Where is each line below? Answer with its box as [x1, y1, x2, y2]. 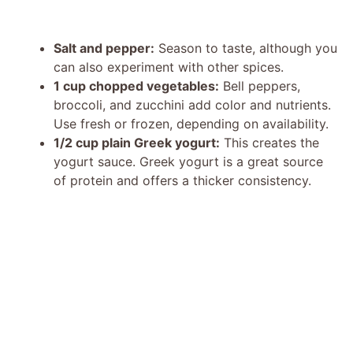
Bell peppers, [219, 77, 300, 94]
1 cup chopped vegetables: [54, 77, 219, 94]
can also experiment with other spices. [54, 58, 284, 75]
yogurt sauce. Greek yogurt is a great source [54, 153, 323, 169]
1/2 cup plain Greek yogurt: [54, 134, 220, 150]
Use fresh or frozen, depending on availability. [54, 115, 329, 132]
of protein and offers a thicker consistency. [54, 172, 311, 188]
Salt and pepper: [54, 39, 154, 56]
